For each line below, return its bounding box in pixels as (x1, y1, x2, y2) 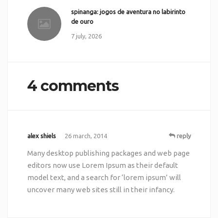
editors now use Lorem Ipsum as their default (27, 161, 178, 169)
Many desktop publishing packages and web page (27, 148, 190, 157)
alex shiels (27, 132, 56, 139)
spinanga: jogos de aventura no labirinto (71, 8, 185, 15)
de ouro (71, 18, 93, 25)
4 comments (27, 76, 119, 95)
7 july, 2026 (71, 32, 102, 39)
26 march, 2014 (64, 132, 107, 139)
